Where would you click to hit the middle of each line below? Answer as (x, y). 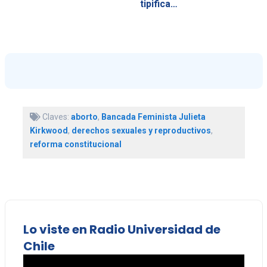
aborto (84, 117)
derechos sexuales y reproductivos (141, 130)
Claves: (55, 117)
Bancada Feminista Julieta (153, 117)
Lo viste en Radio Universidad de (122, 229)
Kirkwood (49, 130)
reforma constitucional (75, 144)
